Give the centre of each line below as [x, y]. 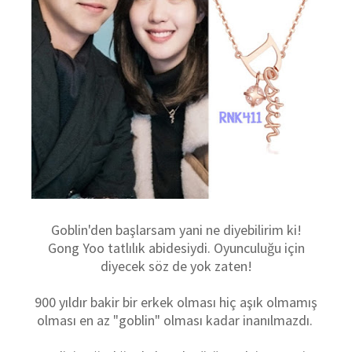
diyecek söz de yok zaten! [176, 266]
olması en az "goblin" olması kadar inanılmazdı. [176, 320]
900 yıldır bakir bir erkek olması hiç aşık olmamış [176, 302]
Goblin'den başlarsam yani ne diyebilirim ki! [176, 230]
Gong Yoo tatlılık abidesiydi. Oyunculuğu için [176, 248]
